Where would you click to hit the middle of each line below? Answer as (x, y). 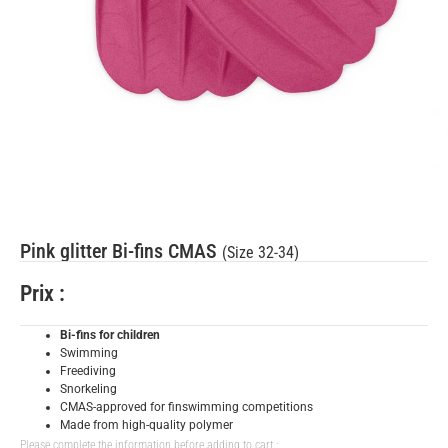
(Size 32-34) (260, 252)
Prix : (45, 293)
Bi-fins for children (110, 334)
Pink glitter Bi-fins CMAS (121, 250)
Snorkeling (88, 388)
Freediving (88, 370)
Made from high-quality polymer (146, 424)
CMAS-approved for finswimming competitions (186, 406)
